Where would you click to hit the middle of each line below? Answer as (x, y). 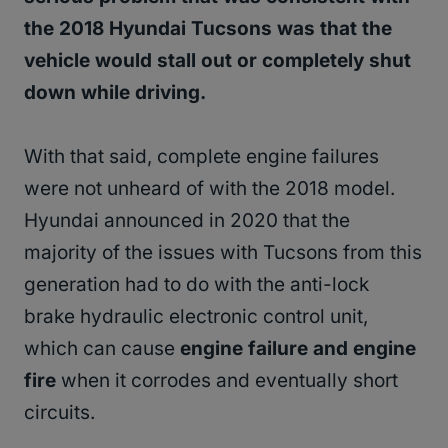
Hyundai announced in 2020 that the (187, 220)
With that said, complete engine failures (201, 156)
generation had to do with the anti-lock (196, 284)
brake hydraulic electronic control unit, (196, 316)
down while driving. (115, 92)
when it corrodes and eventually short (227, 380)
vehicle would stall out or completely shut (217, 60)
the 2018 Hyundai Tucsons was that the (208, 28)
